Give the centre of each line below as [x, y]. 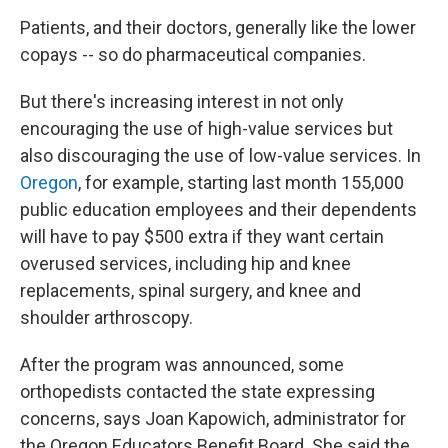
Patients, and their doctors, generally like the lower [218, 27]
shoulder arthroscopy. [106, 317]
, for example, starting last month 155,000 [241, 182]
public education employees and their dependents [218, 209]
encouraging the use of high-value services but [206, 128]
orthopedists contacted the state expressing [197, 391]
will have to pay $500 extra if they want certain [202, 236]
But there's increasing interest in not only [182, 101]
